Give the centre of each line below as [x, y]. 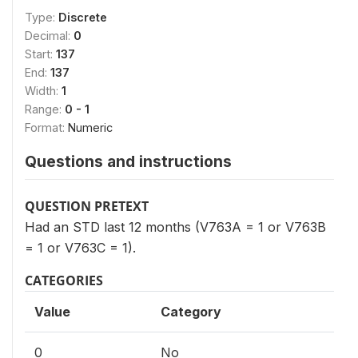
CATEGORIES [64, 280]
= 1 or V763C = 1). [80, 247]
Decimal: [49, 35]
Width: [43, 90]
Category [191, 311]
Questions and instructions [128, 161]
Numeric [90, 127]
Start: [40, 54]
